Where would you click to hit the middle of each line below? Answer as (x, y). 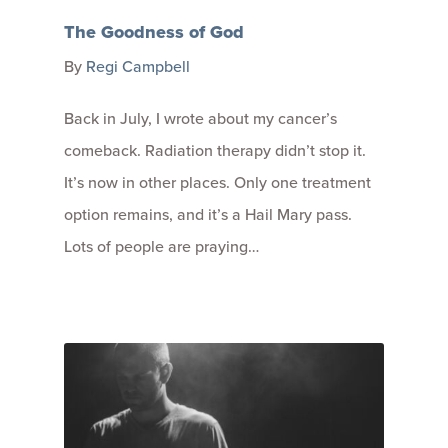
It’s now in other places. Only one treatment (217, 182)
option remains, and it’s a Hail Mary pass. (208, 214)
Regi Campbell (138, 66)
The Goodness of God (154, 31)
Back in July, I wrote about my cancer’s (200, 118)
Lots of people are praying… (161, 246)
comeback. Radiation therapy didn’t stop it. (215, 150)
